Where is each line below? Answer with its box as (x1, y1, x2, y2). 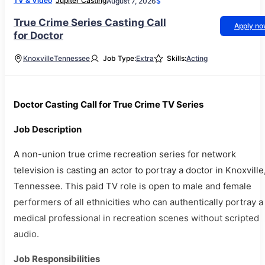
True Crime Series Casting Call (14, 17, 166, 28)
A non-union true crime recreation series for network (14, 148, 236, 160)
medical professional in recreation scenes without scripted (14, 212, 259, 224)
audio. (14, 228, 39, 240)
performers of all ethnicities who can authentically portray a (14, 196, 263, 208)
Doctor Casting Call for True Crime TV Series (14, 99, 203, 110)
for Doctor (14, 30, 63, 41)
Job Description (14, 124, 82, 135)
